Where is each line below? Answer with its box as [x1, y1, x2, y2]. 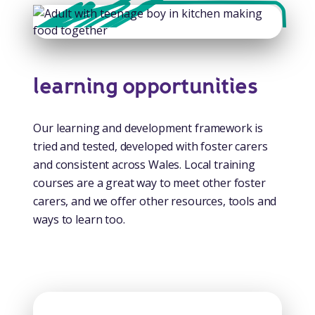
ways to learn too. [33, 212, 125, 228]
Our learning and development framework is [33, 120, 264, 136]
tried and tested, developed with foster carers [33, 139, 268, 155]
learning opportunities [33, 72, 258, 101]
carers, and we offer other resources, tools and [33, 193, 277, 210]
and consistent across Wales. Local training [33, 157, 255, 173]
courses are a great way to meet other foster [33, 175, 266, 191]
